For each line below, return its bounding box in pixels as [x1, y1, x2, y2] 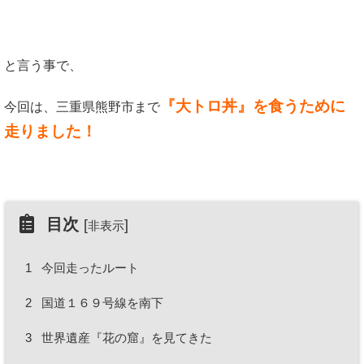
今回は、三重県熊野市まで [4, 100, 160, 115]
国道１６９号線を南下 [37, 296, 163, 310]
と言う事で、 [4, 58, 82, 73]
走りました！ [4, 123, 97, 141]
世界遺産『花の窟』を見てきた [37, 331, 212, 345]
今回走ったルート [37, 261, 139, 275]
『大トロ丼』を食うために [160, 97, 345, 115]
